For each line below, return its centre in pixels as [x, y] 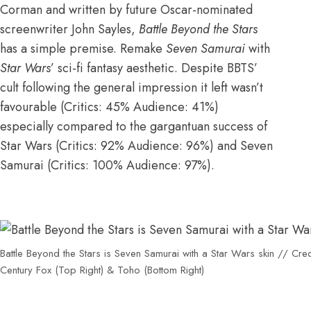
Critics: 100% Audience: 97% [129, 166]
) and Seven [241, 146]
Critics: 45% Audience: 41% [139, 107]
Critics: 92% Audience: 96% [134, 146]
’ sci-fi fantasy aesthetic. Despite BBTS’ [154, 68]
